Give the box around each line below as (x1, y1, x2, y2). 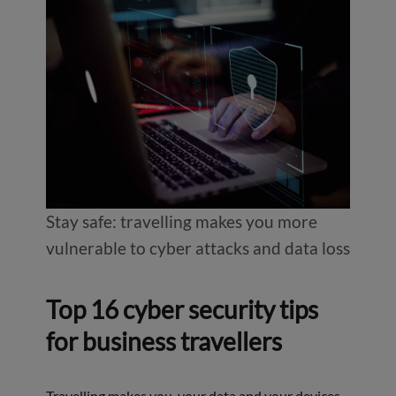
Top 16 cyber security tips (45, 293, 318, 324)
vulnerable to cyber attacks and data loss (45, 237, 350, 258)
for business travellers (45, 325, 282, 356)
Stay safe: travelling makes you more (45, 210, 317, 232)
